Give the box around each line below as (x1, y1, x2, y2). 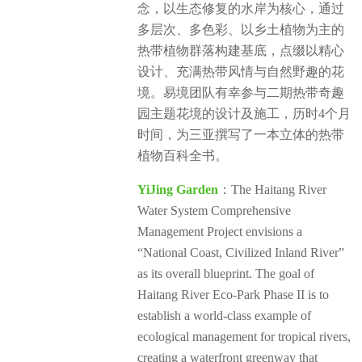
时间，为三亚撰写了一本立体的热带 (137, 127, 344, 141)
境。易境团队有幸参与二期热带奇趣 (137, 85, 344, 99)
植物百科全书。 (137, 148, 228, 162)
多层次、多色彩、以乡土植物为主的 (137, 22, 344, 36)
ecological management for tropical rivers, (137, 329, 351, 343)
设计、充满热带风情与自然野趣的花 (137, 64, 344, 78)
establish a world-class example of (137, 308, 311, 322)
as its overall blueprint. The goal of (137, 266, 314, 280)
